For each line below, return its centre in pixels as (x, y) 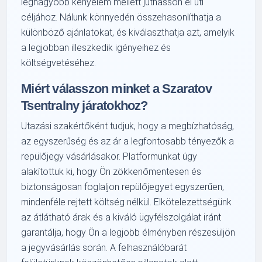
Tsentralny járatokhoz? (85, 105)
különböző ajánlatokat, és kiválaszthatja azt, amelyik (128, 32)
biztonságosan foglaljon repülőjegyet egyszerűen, (123, 187)
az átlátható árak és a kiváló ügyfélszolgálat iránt (121, 217)
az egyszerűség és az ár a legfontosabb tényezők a (128, 141)
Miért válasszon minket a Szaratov (116, 88)
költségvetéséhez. (59, 63)
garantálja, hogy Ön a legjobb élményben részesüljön (128, 232)
